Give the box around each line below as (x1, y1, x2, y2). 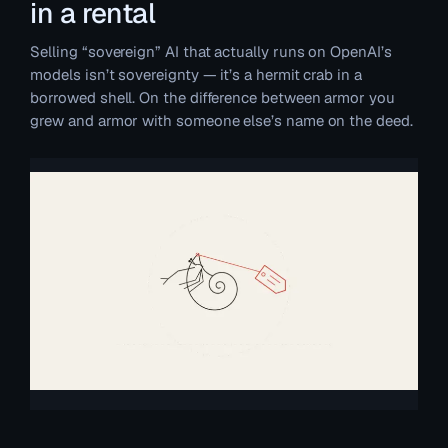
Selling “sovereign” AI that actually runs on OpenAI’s (30, 41, 392, 61)
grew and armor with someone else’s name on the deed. (30, 110, 413, 130)
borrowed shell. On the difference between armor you (30, 87, 395, 107)
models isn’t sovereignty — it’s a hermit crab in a (30, 64, 362, 84)
